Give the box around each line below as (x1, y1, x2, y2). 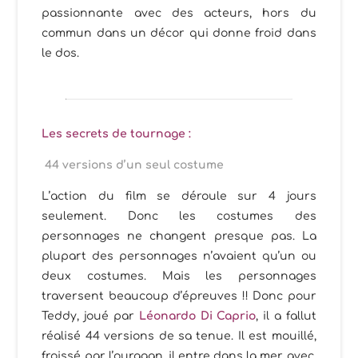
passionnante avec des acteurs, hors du (42, 7, 316, 20)
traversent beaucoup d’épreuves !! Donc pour (42, 290, 316, 303)
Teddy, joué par (42, 310, 139, 323)
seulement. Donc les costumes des (42, 210, 316, 223)
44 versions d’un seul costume (45, 159, 225, 172)
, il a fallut (256, 310, 316, 323)
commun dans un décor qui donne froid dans (42, 27, 316, 40)
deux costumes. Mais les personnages (42, 270, 316, 283)
